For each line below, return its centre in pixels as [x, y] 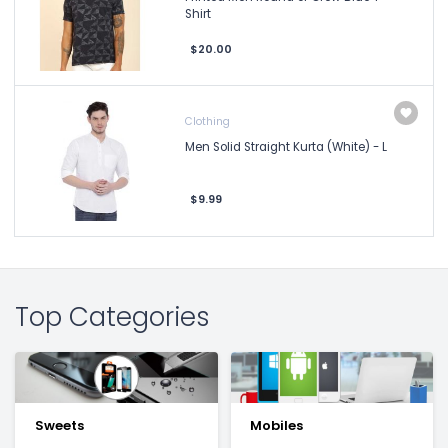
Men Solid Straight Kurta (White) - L [286, 147]
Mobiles [276, 425]
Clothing [207, 121]
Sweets [59, 425]
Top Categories [112, 316]
